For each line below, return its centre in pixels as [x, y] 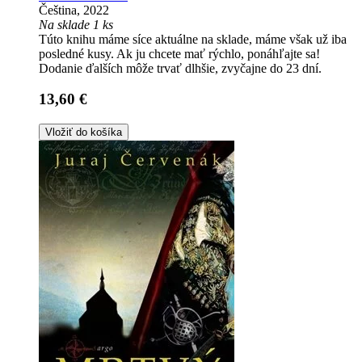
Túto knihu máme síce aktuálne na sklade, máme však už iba [193, 39]
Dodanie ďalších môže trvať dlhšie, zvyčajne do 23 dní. [180, 68]
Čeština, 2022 [74, 10]
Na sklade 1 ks [76, 24]
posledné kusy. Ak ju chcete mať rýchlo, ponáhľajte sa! [179, 53]
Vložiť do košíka [84, 133]
